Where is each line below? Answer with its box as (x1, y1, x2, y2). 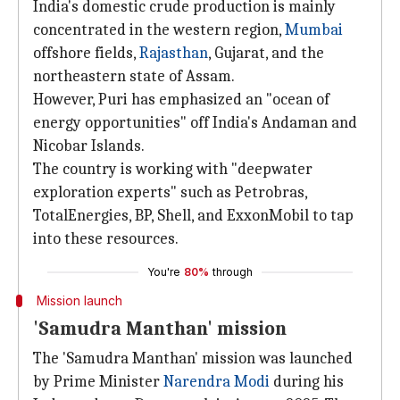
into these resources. (33, 229, 179, 248)
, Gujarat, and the (208, 44, 324, 62)
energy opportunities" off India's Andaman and (33, 113, 357, 132)
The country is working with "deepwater (33, 160, 312, 179)
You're (147, 265, 180, 279)
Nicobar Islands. (33, 137, 145, 155)
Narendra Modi (163, 372, 270, 391)
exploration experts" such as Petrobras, (33, 183, 307, 202)
